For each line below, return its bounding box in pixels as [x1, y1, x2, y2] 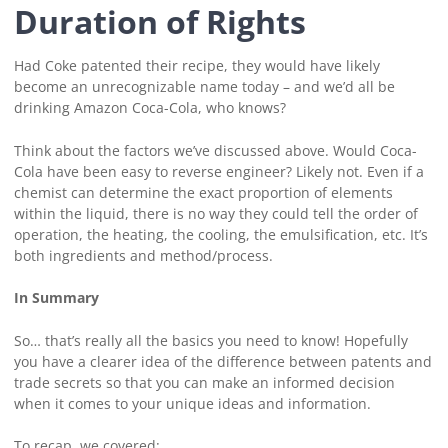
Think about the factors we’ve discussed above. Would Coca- [13, 140, 417, 160]
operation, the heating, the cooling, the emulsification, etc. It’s [13, 224, 428, 244]
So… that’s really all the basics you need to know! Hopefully [13, 330, 408, 350]
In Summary [13, 288, 99, 308]
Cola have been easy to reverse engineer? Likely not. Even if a [13, 161, 424, 181]
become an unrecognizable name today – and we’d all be [13, 77, 395, 96]
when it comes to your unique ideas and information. [13, 393, 371, 413]
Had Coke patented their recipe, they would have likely [13, 56, 380, 75]
